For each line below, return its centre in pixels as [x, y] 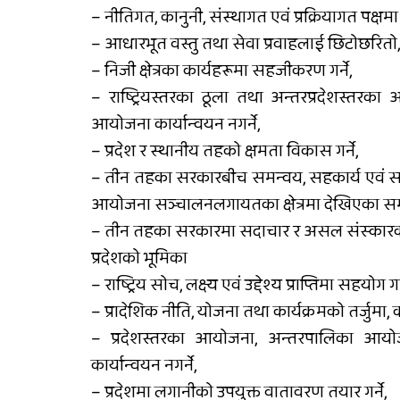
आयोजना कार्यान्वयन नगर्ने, [175, 125]
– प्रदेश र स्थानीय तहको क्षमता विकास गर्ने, [225, 151]
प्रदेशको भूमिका [139, 258]
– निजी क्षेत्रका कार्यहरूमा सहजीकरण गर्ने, [221, 71]
